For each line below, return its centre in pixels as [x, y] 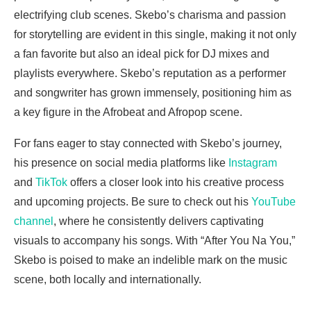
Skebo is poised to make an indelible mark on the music [151, 260]
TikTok [51, 182]
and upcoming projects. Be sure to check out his [133, 202]
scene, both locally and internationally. [108, 279]
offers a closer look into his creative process [176, 182]
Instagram [253, 163]
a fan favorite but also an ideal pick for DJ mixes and [142, 54]
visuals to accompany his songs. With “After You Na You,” [154, 241]
